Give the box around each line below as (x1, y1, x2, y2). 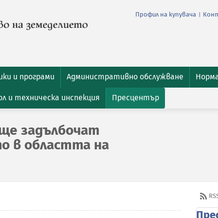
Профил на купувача (135, 11, 196, 18)
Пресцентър (112, 93, 159, 102)
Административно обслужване (67, 72, 183, 81)
